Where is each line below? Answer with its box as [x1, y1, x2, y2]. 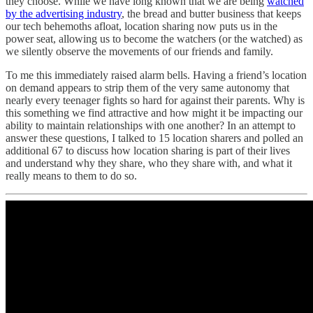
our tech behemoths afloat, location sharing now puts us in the [6, 20, 277, 33]
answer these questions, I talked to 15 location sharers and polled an [6, 132, 303, 145]
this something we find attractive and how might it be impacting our [6, 107, 303, 119]
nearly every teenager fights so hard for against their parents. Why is [6, 94, 305, 107]
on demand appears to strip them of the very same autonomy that [6, 82, 289, 94]
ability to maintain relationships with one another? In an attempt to [6, 119, 296, 132]
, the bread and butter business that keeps [122, 8, 301, 20]
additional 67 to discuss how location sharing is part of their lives [6, 145, 290, 157]
